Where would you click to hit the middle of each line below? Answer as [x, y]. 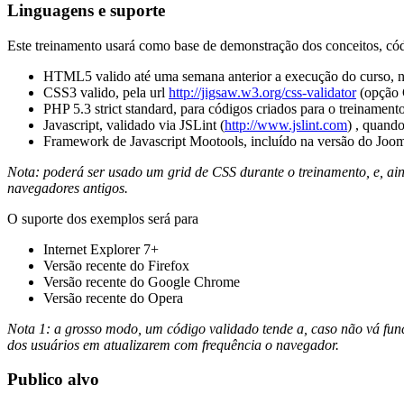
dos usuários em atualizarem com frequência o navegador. [173, 344]
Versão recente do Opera [113, 298]
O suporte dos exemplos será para [103, 218]
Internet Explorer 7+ [101, 249]
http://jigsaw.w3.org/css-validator [262, 92]
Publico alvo [53, 380]
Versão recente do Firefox [116, 265]
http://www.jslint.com [286, 124]
